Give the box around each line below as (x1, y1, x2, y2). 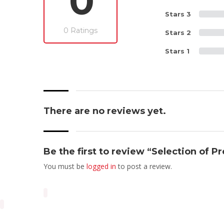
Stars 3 (165, 9, 191, 18)
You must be (43, 161, 86, 171)
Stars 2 (165, 28, 191, 36)
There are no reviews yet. (43, 105, 166, 116)
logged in (86, 161, 116, 171)
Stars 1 (165, 46, 189, 55)
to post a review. (116, 161, 172, 171)
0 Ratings (63, 25, 97, 35)
